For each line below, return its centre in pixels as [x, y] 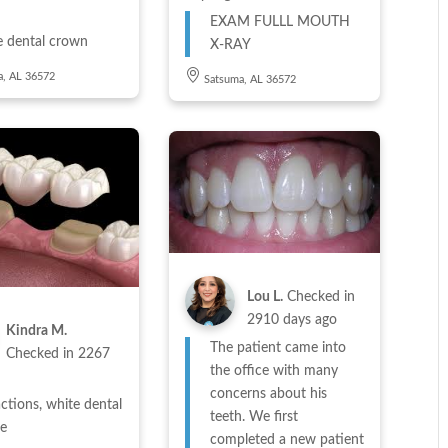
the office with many [273, 370]
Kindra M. [36, 330]
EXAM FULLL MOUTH [231, 22]
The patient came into [277, 347]
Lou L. [264, 296]
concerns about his [268, 393]
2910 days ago [291, 319]
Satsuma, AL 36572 [249, 80]
